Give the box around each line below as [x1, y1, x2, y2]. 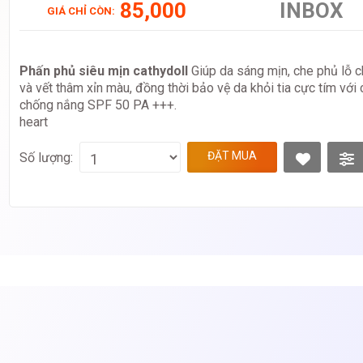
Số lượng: [19, 149, 73, 165]
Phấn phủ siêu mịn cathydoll [19, 63, 191, 79]
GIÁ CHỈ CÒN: [47, 5, 115, 18]
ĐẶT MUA [207, 149, 257, 163]
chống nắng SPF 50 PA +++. [19, 97, 177, 113]
